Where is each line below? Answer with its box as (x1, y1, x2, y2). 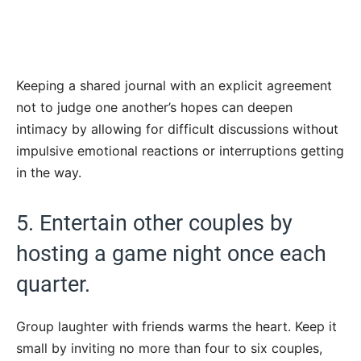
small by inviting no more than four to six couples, (16, 339, 322, 356)
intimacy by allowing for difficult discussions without (16, 120, 338, 137)
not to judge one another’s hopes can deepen (16, 98, 293, 115)
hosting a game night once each (16, 240, 326, 267)
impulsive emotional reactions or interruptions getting (16, 142, 344, 159)
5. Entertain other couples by (16, 210, 293, 236)
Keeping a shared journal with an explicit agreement (16, 77, 332, 93)
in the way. (16, 164, 81, 180)
